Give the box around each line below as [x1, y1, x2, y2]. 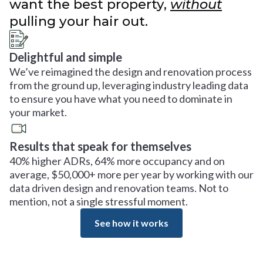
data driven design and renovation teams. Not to [9, 181, 228, 194]
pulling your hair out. [9, 13, 148, 29]
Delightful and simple [9, 50, 122, 64]
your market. [9, 106, 67, 119]
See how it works [95, 217, 168, 228]
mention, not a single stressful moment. [9, 195, 188, 208]
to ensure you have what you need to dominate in [9, 92, 232, 105]
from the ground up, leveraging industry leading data [9, 79, 248, 92]
